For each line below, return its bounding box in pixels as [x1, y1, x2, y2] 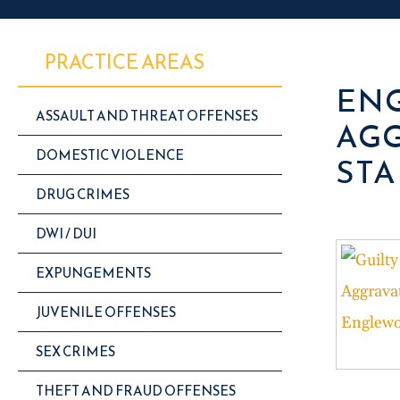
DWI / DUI [36, 223, 96, 244]
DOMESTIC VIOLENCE [36, 145, 184, 165]
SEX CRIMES [36, 341, 115, 362]
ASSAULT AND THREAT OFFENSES [36, 105, 258, 126]
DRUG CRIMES [36, 184, 129, 204]
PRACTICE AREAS [44, 47, 204, 77]
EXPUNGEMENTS [36, 262, 151, 283]
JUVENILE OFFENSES [36, 302, 176, 322]
